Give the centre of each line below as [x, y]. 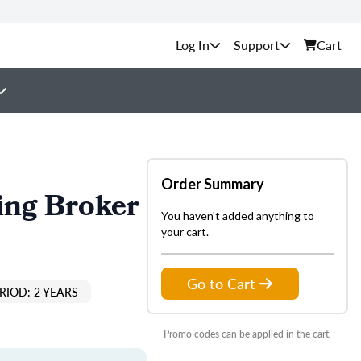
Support [257, 45]
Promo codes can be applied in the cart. [247, 334]
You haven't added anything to [238, 216]
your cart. [185, 232]
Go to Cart [221, 283]
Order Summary [213, 184]
